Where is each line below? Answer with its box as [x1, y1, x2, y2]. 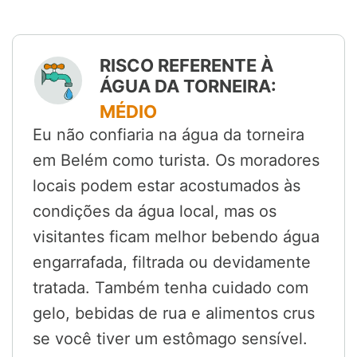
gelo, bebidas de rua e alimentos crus [33, 304, 315, 324]
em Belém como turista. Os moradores [33, 151, 320, 171]
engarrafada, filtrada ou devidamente [33, 253, 311, 273]
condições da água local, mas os [33, 202, 277, 222]
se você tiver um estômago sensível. [33, 329, 308, 349]
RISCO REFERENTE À [100, 55, 273, 76]
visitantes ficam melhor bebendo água [33, 227, 320, 247]
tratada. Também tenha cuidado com [33, 278, 308, 298]
